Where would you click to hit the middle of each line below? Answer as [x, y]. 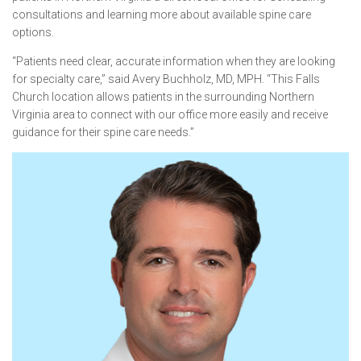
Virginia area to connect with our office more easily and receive [170, 114]
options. [33, 32]
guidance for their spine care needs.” [103, 132]
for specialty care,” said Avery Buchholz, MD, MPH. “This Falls [166, 79]
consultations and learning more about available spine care [162, 15]
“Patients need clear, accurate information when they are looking [174, 61]
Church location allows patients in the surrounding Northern [163, 97]
